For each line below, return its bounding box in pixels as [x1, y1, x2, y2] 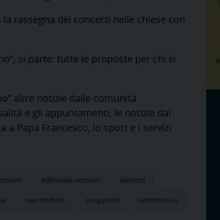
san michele [26, 195, 65, 205]
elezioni [120, 175, 145, 185]
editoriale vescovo [41, 175, 100, 185]
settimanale [139, 195, 178, 205]
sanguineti [85, 195, 120, 205]
